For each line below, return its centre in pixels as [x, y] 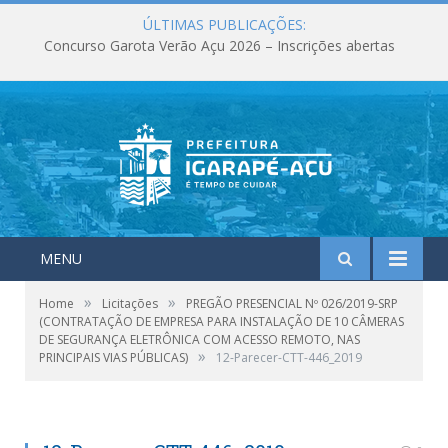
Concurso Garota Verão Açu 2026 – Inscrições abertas [219, 46]
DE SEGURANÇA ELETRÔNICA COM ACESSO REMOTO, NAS [199, 339]
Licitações [130, 303]
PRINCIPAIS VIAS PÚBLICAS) [113, 357]
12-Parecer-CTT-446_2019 [289, 357]
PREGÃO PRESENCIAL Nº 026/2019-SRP [292, 303]
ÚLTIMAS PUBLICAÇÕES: [224, 24]
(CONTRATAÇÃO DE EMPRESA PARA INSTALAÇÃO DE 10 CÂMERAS [221, 321]
